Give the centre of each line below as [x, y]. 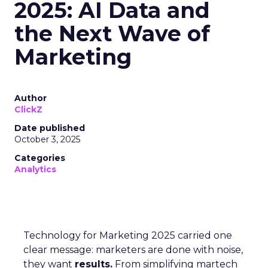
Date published [50, 128]
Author [31, 98]
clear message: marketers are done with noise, [133, 250]
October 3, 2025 [47, 140]
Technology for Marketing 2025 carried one [128, 236]
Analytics [35, 170]
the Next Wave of [112, 34]
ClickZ [28, 110]
